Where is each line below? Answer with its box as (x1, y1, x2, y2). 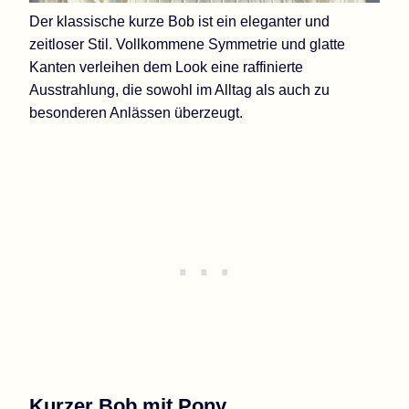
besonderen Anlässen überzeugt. (29, 104, 243, 121)
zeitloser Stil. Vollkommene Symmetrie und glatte (29, 36, 345, 52)
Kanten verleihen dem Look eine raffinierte (29, 58, 303, 75)
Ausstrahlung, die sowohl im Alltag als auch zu (29, 81, 330, 98)
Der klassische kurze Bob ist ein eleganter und (29, 13, 330, 29)
